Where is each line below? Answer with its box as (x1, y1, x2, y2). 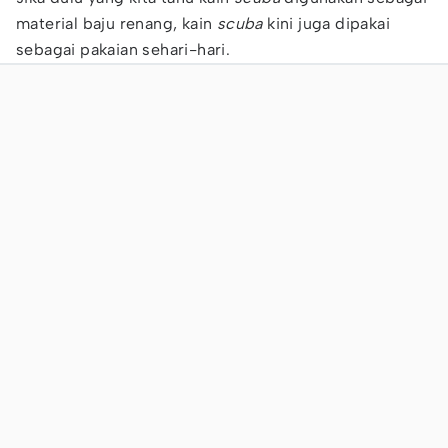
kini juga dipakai (262, 14, 391, 33)
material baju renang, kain (16, 14, 217, 33)
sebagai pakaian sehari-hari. (16, 40, 231, 59)
